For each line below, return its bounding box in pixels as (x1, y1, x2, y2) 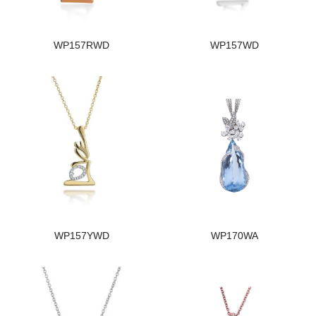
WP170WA (211, 230, 258, 241)
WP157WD (210, 39, 259, 51)
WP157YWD (54, 230, 109, 241)
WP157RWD (54, 39, 109, 51)
